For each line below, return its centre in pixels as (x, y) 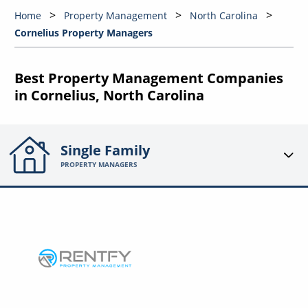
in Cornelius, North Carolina (109, 96)
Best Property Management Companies (148, 78)
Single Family (106, 151)
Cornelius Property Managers (83, 33)
